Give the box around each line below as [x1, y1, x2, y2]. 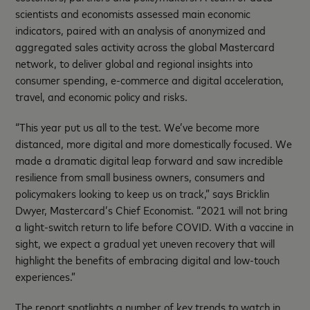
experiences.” [15, 268, 76, 284]
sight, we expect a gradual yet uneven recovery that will [15, 235, 275, 250]
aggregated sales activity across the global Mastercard [15, 38, 275, 54]
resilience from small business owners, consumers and [15, 168, 266, 184]
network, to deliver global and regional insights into [15, 55, 253, 71]
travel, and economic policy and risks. [15, 88, 188, 104]
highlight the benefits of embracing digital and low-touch [15, 251, 280, 267]
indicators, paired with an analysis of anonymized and [15, 21, 266, 37]
